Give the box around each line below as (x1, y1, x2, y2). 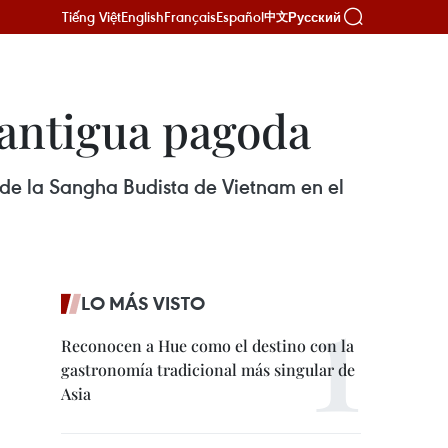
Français (164, 7, 216, 26)
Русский (288, 9, 341, 25)
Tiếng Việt (62, 7, 121, 26)
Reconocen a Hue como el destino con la (61, 335, 354, 356)
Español (216, 7, 264, 26)
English (121, 7, 164, 26)
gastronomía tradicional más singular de (61, 359, 355, 380)
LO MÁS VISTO (81, 291, 205, 315)
